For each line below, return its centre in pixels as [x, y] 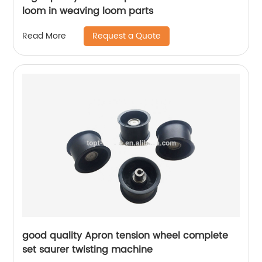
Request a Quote [127, 36]
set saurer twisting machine [88, 249]
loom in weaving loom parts [88, 11]
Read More [44, 36]
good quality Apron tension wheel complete [125, 235]
